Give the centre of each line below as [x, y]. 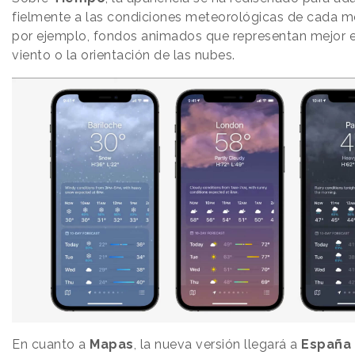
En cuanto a [51, 345]
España [326, 345]
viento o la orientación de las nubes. [124, 55]
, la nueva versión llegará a [217, 345]
